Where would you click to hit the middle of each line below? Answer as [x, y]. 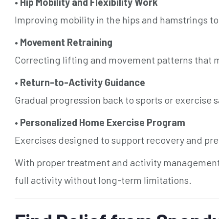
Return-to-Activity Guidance [83, 82]
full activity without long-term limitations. [103, 180]
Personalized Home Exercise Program [103, 122]
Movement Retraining [66, 42]
